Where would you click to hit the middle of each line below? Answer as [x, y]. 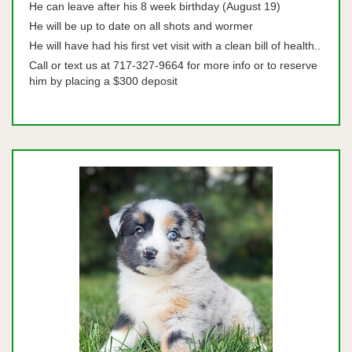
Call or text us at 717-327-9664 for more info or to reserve [173, 65]
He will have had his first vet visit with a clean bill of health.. [175, 46]
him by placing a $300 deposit [103, 81]
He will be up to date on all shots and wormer [141, 26]
